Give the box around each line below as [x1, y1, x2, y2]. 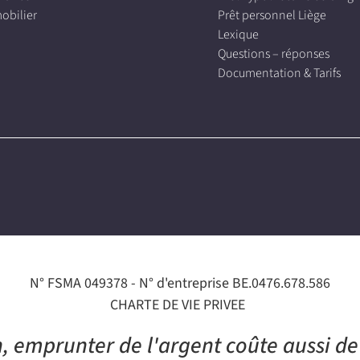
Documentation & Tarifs [218, 63, 342, 81]
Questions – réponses [218, 44, 330, 62]
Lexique [218, 25, 260, 43]
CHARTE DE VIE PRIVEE [109, 294, 245, 314]
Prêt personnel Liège [218, 6, 327, 23]
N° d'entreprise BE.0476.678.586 [139, 272, 330, 292]
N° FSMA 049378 [30, 272, 131, 292]
